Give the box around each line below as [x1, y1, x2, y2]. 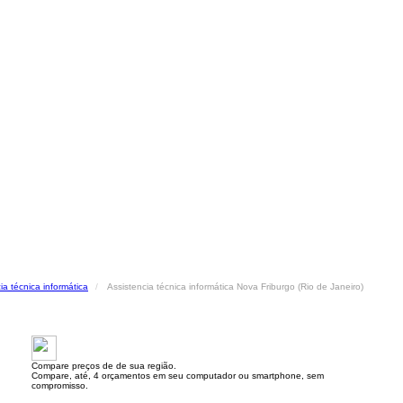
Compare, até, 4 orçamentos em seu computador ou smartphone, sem [31, 371, 324, 381]
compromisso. [31, 381, 88, 390]
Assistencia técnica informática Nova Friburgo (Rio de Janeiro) [107, 282, 363, 291]
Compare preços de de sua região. [31, 361, 176, 371]
